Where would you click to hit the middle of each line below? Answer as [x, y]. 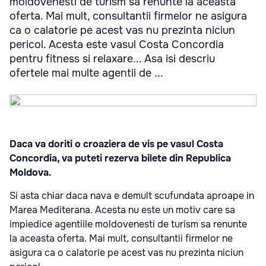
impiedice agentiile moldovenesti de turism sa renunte [128, 224]
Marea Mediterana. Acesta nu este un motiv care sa [122, 210]
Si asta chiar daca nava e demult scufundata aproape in [132, 196]
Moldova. [32, 172]
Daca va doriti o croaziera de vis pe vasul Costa [116, 144]
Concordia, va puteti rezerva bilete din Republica [120, 158]
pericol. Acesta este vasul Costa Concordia [117, 45]
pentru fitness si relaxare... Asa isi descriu [112, 59]
